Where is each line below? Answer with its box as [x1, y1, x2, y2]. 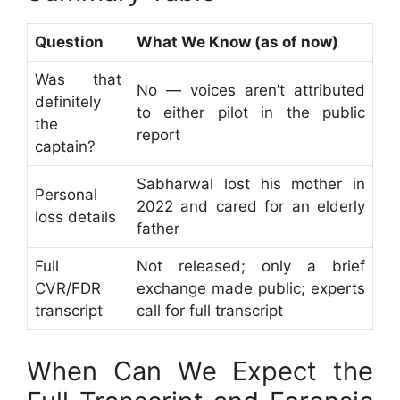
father [137, 220, 179, 238]
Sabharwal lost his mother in [137, 175, 365, 194]
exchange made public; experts [137, 279, 365, 298]
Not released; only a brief [137, 257, 365, 276]
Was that [35, 71, 121, 89]
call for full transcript [137, 302, 283, 321]
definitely [35, 93, 101, 112]
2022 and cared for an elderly [137, 197, 365, 216]
